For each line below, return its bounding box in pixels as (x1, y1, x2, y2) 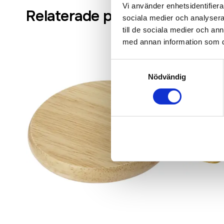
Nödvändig (147, 72, 186, 81)
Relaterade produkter (26, 6, 171, 25)
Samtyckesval (110, 60, 158, 69)
